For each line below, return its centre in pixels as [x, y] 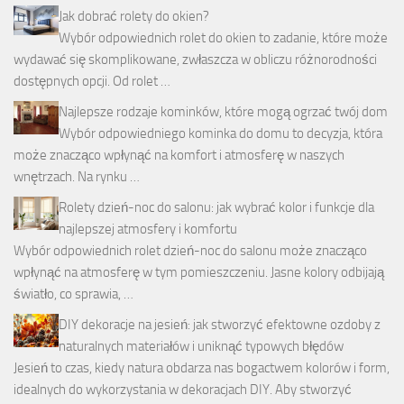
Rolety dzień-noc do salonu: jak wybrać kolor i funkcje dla [216, 207]
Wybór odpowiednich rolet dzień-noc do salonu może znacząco [190, 250]
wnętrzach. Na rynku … [77, 176]
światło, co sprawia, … [73, 294]
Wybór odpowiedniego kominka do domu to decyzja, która [220, 133]
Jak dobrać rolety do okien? [134, 16]
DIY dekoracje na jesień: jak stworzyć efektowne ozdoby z [220, 324]
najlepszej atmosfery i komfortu [148, 229]
